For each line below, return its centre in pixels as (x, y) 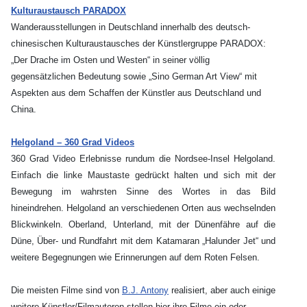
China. (24, 110)
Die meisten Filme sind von (66, 291)
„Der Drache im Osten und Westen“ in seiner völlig (110, 60)
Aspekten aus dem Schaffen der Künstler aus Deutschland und (136, 93)
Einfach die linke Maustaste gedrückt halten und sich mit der (143, 175)
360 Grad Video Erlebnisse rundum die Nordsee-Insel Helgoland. (143, 159)
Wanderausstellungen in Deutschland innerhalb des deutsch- (131, 27)
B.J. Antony (145, 291)
